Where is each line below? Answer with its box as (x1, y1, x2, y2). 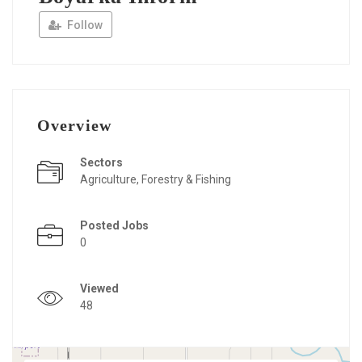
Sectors (80, 156, 123, 170)
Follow (65, 19, 103, 32)
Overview (37, 116, 112, 135)
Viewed (80, 282, 119, 296)
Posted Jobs (80, 219, 149, 233)
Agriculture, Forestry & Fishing (80, 173, 231, 187)
